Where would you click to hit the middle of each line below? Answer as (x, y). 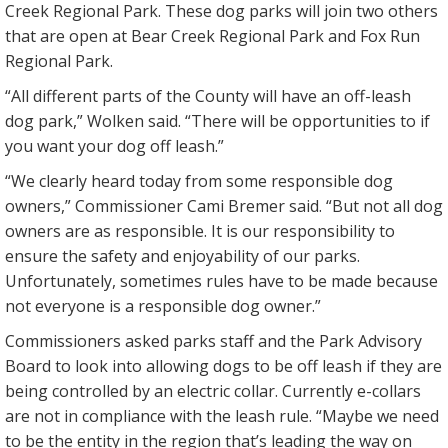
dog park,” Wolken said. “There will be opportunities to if (217, 121)
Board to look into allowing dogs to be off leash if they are (223, 366)
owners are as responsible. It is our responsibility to (200, 231)
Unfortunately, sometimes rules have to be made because (221, 281)
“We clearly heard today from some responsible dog (199, 181)
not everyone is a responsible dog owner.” (163, 306)
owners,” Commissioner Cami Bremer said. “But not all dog (224, 206)
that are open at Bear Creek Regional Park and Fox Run (212, 36)
